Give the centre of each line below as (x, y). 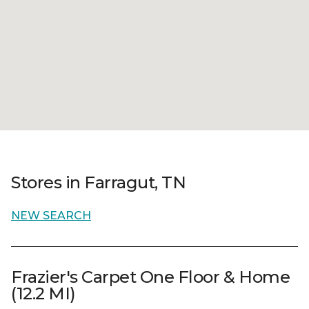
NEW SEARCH (51, 216)
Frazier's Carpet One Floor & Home (151, 277)
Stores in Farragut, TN (99, 182)
